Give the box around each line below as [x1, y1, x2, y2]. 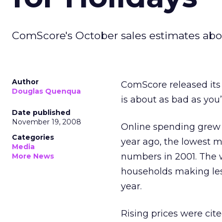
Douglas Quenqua [12, 87, 81, 96]
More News [12, 152, 54, 161]
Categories [12, 133, 54, 142]
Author [12, 77, 39, 86]
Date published [12, 108, 70, 117]
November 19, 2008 [12, 117, 81, 126]
